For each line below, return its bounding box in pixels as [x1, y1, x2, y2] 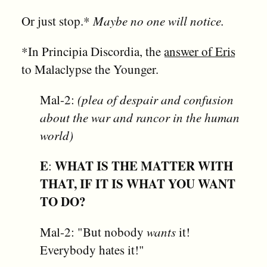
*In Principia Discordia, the [21, 43, 164, 60]
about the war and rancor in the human [40, 109, 240, 126]
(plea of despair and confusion [77, 91, 234, 108]
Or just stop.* [21, 13, 93, 30]
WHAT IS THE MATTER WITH [55, 157, 234, 175]
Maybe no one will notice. [92, 13, 224, 30]
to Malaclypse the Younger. [21, 61, 159, 78]
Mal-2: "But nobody [40, 223, 147, 241]
